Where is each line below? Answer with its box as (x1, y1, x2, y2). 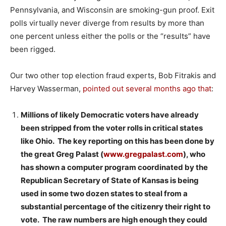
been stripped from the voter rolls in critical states (21, 123, 203, 133)
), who (183, 149, 205, 159)
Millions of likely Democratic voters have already (21, 109, 199, 120)
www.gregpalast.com (103, 149, 183, 159)
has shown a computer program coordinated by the (21, 162, 208, 172)
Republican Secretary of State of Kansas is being (21, 175, 199, 185)
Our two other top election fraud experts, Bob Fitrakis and (10, 70, 216, 80)
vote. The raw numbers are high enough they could (21, 214, 207, 224)
